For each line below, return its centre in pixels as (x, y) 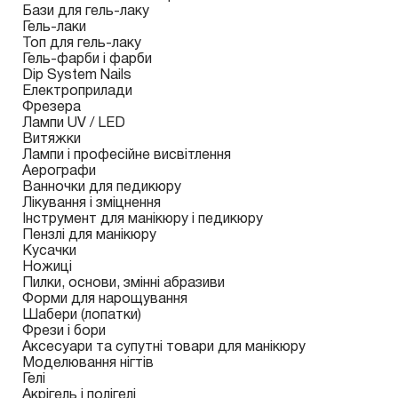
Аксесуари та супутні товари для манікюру (164, 347)
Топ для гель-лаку (82, 44)
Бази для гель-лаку (86, 12)
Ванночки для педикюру (102, 187)
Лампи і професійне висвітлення (127, 155)
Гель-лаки (54, 28)
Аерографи (59, 171)
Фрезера (52, 107)
